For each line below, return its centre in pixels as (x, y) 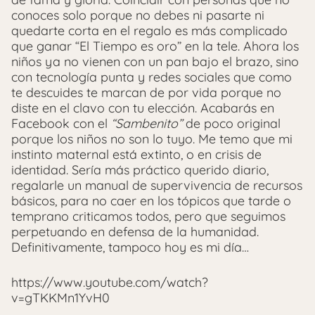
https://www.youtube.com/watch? (110, 282)
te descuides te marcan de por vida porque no (146, 92)
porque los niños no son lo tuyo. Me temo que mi (152, 139)
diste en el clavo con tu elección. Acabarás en (143, 108)
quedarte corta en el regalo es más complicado (149, 30)
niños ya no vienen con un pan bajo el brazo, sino (155, 61)
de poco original (231, 123)
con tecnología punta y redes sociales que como (152, 77)
